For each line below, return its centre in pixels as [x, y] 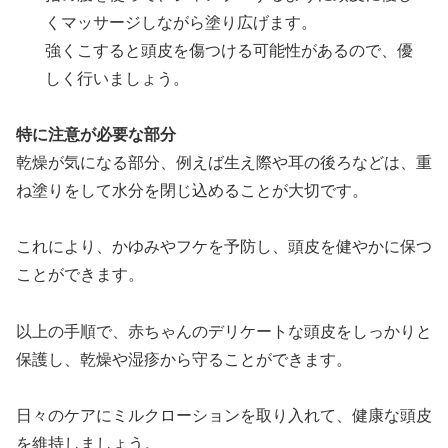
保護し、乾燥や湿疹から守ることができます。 [184, 360]
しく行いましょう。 [117, 78]
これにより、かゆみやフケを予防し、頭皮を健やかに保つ [224, 247]
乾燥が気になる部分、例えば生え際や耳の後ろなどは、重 [224, 163]
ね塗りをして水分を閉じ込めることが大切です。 [192, 191]
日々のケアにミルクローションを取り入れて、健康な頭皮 [224, 416]
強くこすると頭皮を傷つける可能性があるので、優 [229, 50]
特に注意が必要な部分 [96, 135]
